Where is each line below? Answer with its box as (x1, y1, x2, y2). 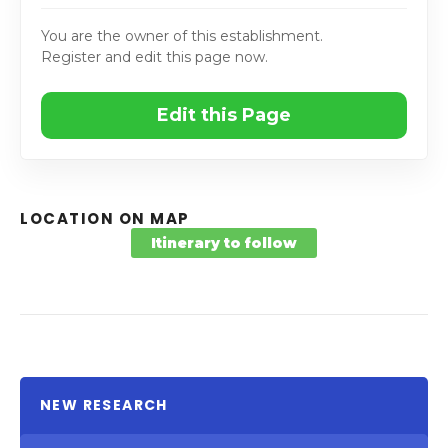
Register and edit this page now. (41, 48, 268, 67)
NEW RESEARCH (40, 395, 168, 416)
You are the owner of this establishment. (41, 27, 323, 46)
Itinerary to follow (151, 234, 297, 253)
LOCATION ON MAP (20, 208, 190, 230)
